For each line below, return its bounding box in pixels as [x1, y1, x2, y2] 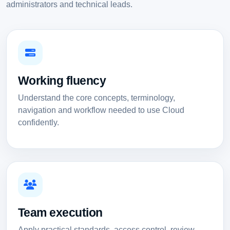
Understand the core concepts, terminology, [17, 93, 175, 103]
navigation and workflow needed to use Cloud [17, 106, 184, 115]
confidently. [17, 118, 59, 127]
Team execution [17, 206, 103, 220]
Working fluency [17, 74, 106, 88]
